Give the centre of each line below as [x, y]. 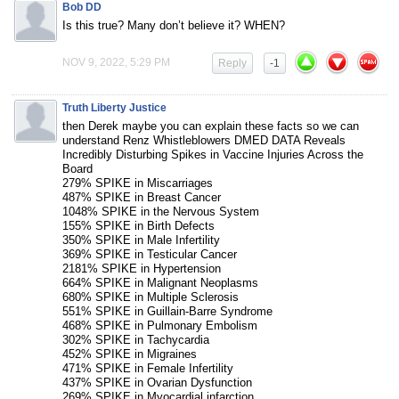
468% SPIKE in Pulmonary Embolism [160, 326]
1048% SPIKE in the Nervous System [161, 212]
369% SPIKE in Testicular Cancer [150, 255]
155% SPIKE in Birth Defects [138, 226]
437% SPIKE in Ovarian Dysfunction [157, 383]
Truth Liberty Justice [114, 108]
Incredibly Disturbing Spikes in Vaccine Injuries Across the [213, 155]
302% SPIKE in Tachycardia [136, 340]
